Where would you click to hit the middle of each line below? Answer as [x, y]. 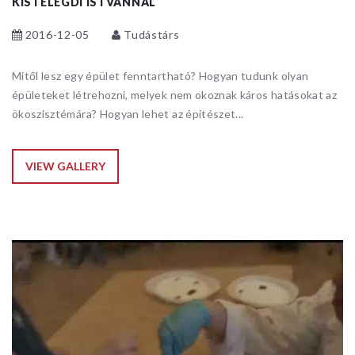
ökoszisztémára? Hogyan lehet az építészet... [128, 113]
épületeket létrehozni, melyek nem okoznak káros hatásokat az [175, 94]
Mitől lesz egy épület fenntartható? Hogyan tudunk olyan [160, 75]
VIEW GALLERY [65, 166]
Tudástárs [152, 34]
